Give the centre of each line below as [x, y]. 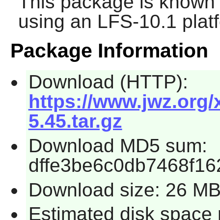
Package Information [109, 51]
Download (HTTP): [108, 82]
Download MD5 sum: [118, 145]
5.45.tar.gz [75, 121]
